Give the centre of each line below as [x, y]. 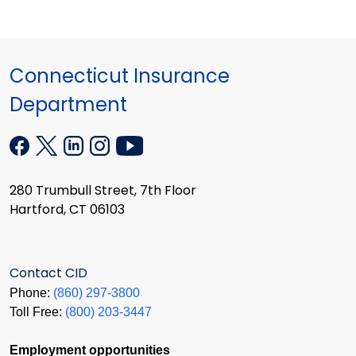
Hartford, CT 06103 [67, 210]
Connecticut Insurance [120, 76]
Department [68, 104]
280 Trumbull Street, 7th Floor [103, 191]
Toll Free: [37, 311]
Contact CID [48, 273]
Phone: [31, 292]
